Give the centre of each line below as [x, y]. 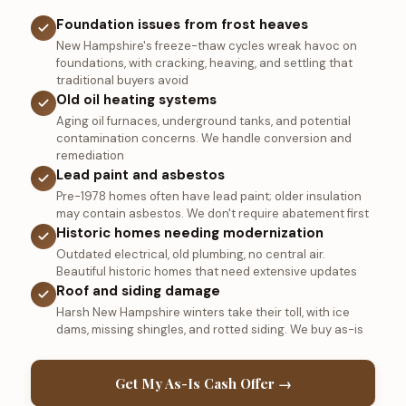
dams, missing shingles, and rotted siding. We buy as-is [209, 330]
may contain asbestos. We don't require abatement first [212, 214]
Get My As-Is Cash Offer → [203, 384]
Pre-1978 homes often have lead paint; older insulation [208, 197]
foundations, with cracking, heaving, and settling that [204, 63]
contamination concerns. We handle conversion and [203, 139]
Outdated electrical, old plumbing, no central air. [190, 255]
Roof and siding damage [138, 291]
